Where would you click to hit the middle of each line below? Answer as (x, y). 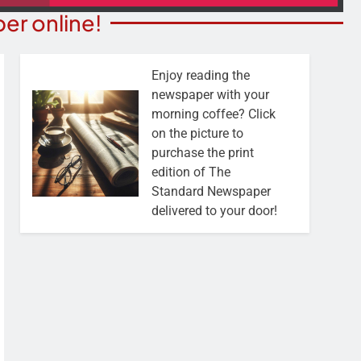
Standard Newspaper (211, 191)
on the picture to (197, 133)
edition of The (191, 172)
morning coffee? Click (213, 114)
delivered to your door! (214, 211)
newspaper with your (210, 95)
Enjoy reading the (200, 75)
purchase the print (202, 153)
